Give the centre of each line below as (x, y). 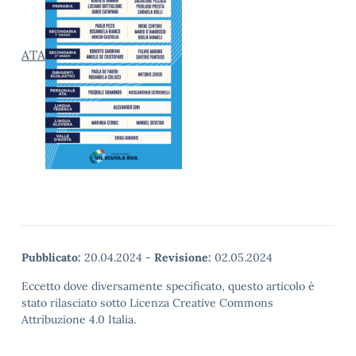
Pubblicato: (51, 257)
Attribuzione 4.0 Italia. (79, 319)
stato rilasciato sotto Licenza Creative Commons (147, 303)
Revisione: (183, 257)
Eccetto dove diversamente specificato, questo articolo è (168, 286)
